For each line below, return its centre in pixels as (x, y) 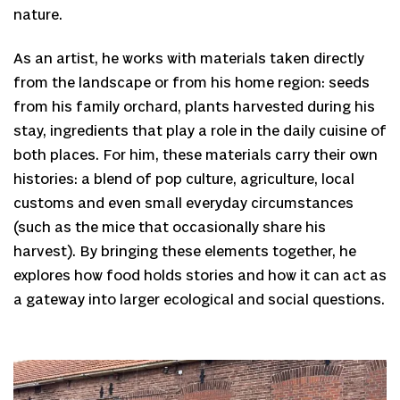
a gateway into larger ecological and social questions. (199, 300)
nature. (38, 15)
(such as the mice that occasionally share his (170, 228)
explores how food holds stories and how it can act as (200, 276)
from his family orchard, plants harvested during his (194, 108)
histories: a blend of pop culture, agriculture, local (184, 180)
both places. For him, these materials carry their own (196, 156)
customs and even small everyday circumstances (183, 204)
